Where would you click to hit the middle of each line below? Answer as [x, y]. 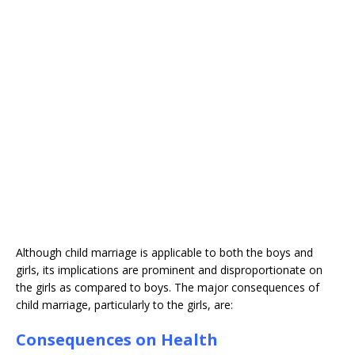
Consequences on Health [117, 340]
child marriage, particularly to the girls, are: [124, 305]
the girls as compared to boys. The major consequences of [168, 288]
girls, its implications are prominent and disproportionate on [169, 270]
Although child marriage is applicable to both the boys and [164, 253]
